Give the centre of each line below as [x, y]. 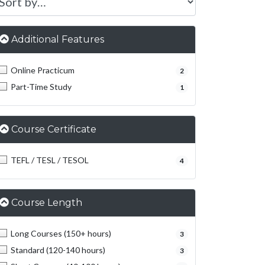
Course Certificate [54, 129]
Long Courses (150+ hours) [61, 233]
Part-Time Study [41, 87]
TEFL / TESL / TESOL [50, 160]
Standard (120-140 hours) [58, 250]
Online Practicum [43, 70]
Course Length [47, 203]
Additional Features [58, 39]
